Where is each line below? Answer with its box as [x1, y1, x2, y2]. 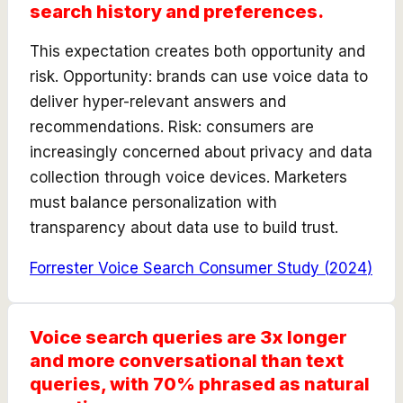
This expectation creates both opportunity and [30, 41, 365, 60]
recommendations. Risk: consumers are [30, 117, 314, 136]
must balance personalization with [30, 193, 277, 211]
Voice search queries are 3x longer [30, 326, 347, 348]
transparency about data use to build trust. [30, 218, 338, 237]
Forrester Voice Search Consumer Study [30, 258, 319, 277]
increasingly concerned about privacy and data [30, 142, 372, 161]
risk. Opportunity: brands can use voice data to [30, 67, 368, 85]
